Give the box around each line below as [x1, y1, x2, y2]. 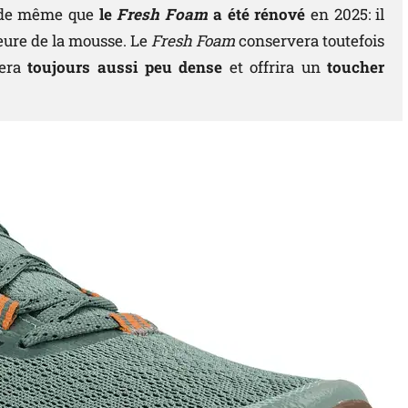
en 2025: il [305, 4, 385, 25]
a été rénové [208, 4, 306, 25]
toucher [327, 56, 385, 78]
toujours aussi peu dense [20, 56, 223, 78]
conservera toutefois [235, 30, 385, 52]
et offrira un [222, 56, 328, 78]
